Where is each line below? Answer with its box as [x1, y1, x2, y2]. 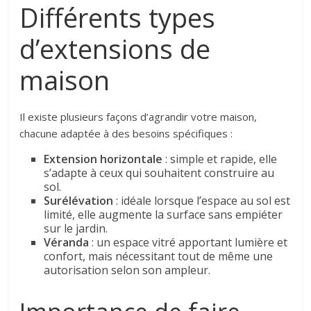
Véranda [44, 235, 90, 251]
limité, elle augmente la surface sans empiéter [44, 207, 283, 223]
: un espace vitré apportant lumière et [89, 235, 288, 251]
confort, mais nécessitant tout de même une [44, 249, 274, 264]
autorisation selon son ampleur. [44, 262, 211, 278]
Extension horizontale [44, 151, 163, 167]
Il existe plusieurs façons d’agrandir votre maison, [19, 110, 258, 124]
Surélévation [44, 193, 114, 209]
